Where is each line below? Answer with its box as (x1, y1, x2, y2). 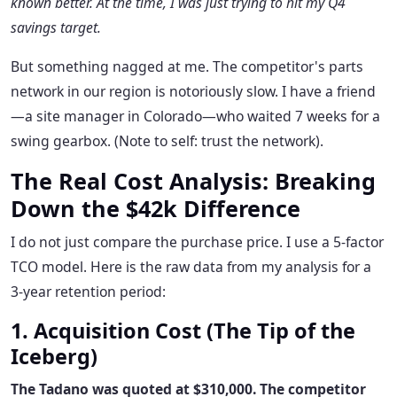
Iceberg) (11, 342, 97, 371)
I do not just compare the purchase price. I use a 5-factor (11, 232, 384, 253)
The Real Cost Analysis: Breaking (11, 166, 376, 197)
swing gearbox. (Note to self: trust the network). (11, 131, 323, 152)
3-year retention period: (11, 282, 166, 302)
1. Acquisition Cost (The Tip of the (11, 316, 355, 346)
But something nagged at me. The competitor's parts (11, 57, 363, 77)
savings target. (11, 18, 101, 38)
